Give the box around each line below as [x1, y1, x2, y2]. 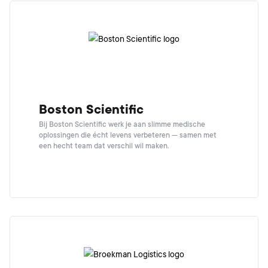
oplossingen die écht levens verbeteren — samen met [39, 131, 217, 139]
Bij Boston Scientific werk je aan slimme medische [39, 120, 205, 129]
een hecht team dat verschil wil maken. [39, 142, 169, 150]
